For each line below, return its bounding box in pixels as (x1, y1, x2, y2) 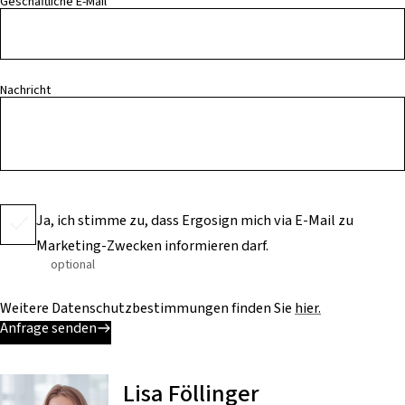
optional (51, 255, 96, 275)
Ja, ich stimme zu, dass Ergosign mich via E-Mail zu (36, 210, 353, 231)
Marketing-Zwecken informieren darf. (36, 235, 268, 257)
